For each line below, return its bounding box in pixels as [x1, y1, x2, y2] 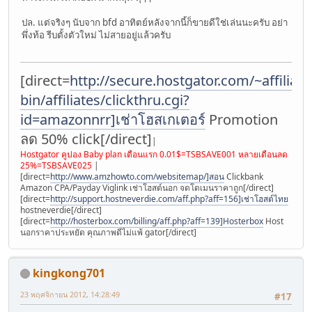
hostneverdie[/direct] [20, 203, 102, 216]
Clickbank [224, 170, 263, 182]
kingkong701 [33, 265, 105, 281]
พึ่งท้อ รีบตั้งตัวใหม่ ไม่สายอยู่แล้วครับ [22, 29, 171, 42]
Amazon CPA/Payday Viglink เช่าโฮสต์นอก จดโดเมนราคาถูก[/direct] [20, 181, 274, 194]
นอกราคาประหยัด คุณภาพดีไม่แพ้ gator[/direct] [20, 226, 196, 238]
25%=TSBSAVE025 [20, 159, 92, 171]
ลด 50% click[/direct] [20, 129, 152, 148]
